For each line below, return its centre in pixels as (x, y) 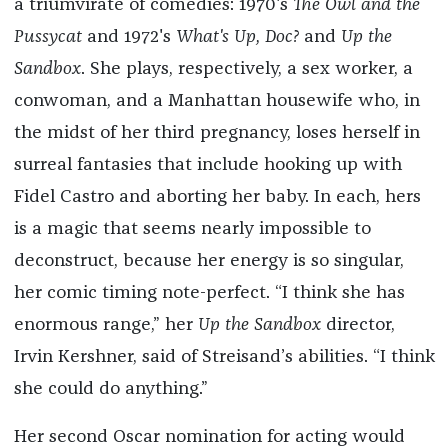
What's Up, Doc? (239, 36)
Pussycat (47, 36)
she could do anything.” (110, 388)
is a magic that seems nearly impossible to (192, 228)
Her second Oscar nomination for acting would (209, 436)
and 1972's (128, 36)
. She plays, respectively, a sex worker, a (246, 68)
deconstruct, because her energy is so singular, (208, 260)
